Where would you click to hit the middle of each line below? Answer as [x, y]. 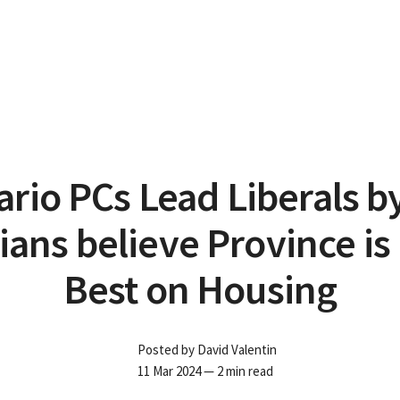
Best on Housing [200, 290]
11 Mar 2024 [169, 371]
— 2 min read [237, 371]
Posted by [167, 350]
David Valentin [237, 350]
